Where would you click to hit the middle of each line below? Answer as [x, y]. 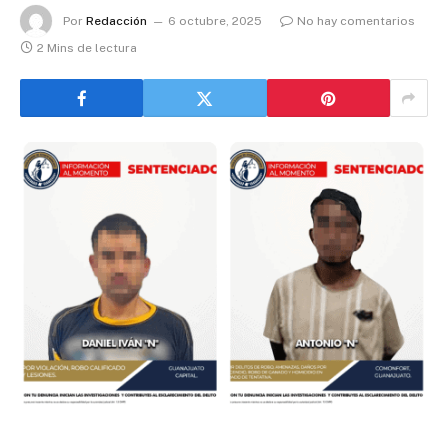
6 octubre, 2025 [215, 20]
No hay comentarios [356, 20]
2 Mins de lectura [87, 48]
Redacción [116, 20]
